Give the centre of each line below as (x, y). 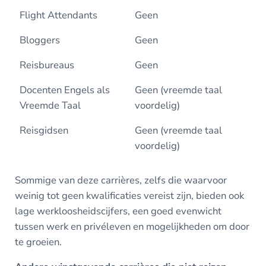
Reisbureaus (47, 65)
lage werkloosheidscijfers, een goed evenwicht (118, 211)
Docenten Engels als (64, 90)
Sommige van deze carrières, (79, 180)
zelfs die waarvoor (185, 180)
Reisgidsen (44, 130)
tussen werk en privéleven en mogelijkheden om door (132, 226)
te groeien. (39, 242)
